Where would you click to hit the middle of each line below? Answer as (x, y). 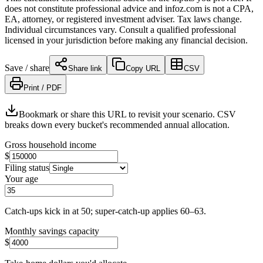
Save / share (27, 68)
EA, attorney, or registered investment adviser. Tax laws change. (123, 19)
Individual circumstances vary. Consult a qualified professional (120, 29)
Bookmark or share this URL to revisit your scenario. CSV (127, 114)
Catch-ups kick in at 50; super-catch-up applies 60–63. (105, 211)
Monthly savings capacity (52, 231)
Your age (21, 178)
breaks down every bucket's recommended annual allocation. (117, 124)
